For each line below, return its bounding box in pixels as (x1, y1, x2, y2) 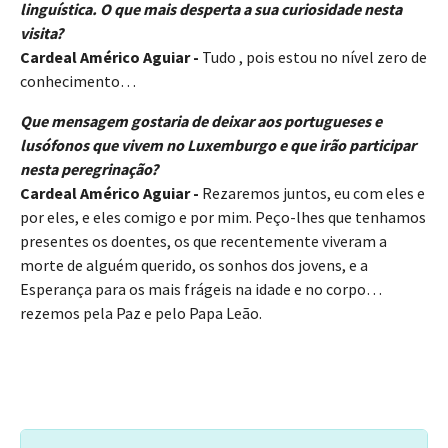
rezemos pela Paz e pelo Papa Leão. (20, 303, 262, 324)
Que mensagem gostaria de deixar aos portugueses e (20, 111, 382, 132)
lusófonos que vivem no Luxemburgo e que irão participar (20, 135, 416, 156)
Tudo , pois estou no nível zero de (202, 47, 427, 68)
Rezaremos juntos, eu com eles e (199, 183, 425, 204)
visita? (20, 23, 63, 44)
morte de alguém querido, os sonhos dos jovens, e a (20, 255, 368, 276)
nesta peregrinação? (20, 159, 158, 180)
